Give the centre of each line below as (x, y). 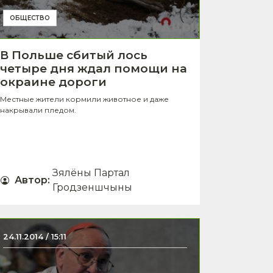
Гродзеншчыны (92, 187)
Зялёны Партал (91, 172)
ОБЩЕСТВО (30, 18)
